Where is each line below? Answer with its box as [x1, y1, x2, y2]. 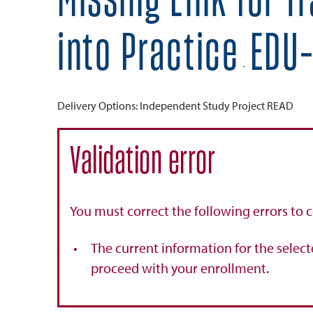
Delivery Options [57, 99, 136, 112]
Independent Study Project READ [140, 99, 293, 112]
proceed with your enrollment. [91, 259, 269, 277]
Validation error [70, 143, 215, 181]
